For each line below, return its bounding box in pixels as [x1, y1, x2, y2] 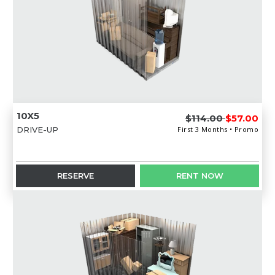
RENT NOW [176, 170, 223, 180]
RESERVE [56, 170, 94, 180]
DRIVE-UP [16, 124, 58, 134]
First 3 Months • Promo [177, 124, 258, 134]
